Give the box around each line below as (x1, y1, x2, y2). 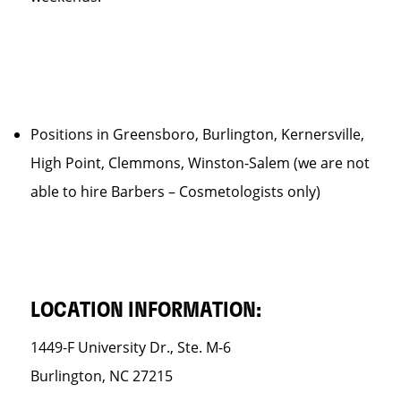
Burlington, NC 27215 (30, 366, 173, 386)
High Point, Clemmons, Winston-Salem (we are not (30, 153, 370, 173)
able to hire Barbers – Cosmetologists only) (30, 182, 320, 201)
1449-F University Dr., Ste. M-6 (30, 337, 231, 357)
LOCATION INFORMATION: (30, 300, 261, 321)
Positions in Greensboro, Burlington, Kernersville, (30, 124, 364, 144)
